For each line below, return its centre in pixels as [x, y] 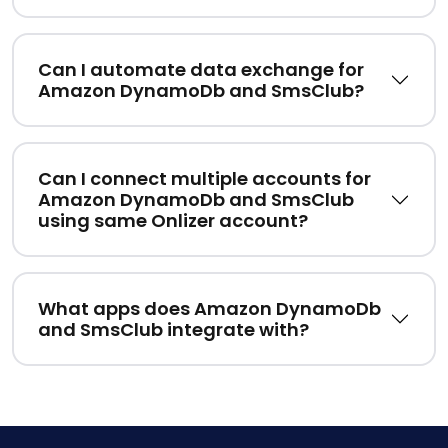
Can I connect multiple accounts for [204, 179]
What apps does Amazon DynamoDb [209, 309]
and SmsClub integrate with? [173, 330]
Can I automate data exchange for [201, 70]
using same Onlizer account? [173, 221]
